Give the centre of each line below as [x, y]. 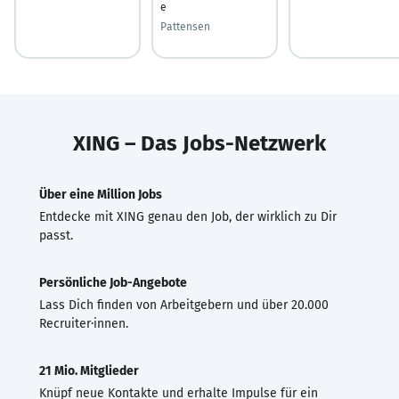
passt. [56, 235]
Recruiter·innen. [84, 323]
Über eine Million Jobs [101, 194]
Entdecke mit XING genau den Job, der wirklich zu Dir [188, 216]
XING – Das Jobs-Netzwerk [199, 143]
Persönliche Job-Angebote [113, 282]
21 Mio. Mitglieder [89, 370]
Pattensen [185, 26]
